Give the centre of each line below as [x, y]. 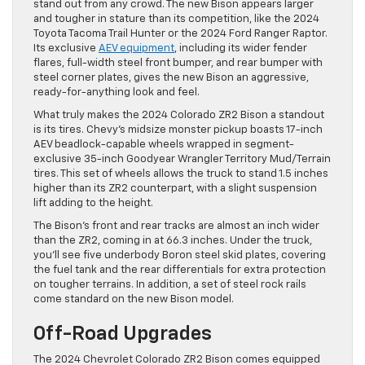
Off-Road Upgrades [123, 334]
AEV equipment [136, 49]
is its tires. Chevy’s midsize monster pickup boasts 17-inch [178, 130]
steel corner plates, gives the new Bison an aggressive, [171, 78]
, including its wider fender [241, 49]
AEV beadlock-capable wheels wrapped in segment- [164, 145]
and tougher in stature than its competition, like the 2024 [176, 20]
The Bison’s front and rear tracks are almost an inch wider [176, 226]
